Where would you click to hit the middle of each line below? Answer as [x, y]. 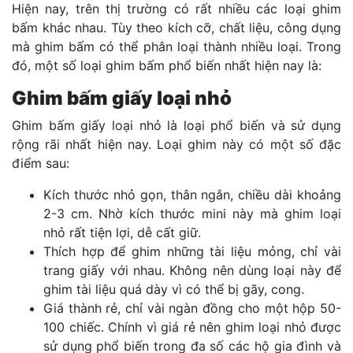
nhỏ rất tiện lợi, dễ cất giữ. [122, 233]
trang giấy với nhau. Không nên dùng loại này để [192, 271]
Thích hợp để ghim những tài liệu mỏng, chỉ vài [192, 252]
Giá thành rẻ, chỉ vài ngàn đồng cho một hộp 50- [192, 308]
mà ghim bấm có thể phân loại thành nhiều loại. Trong [176, 47]
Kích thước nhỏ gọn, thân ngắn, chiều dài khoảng [192, 195]
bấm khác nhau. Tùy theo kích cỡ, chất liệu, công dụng [176, 28]
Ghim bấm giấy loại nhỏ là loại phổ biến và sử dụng [176, 126]
